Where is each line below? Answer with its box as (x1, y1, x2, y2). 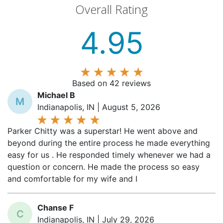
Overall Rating (75, 1, 148, 17)
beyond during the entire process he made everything (7, 138, 210, 148)
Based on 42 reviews (72, 78, 151, 88)
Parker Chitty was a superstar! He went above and (7, 126, 198, 136)
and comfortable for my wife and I (7, 174, 137, 184)
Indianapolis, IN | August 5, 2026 (37, 102, 160, 112)
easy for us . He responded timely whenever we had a (7, 150, 211, 160)
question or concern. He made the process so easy (7, 162, 200, 172)
